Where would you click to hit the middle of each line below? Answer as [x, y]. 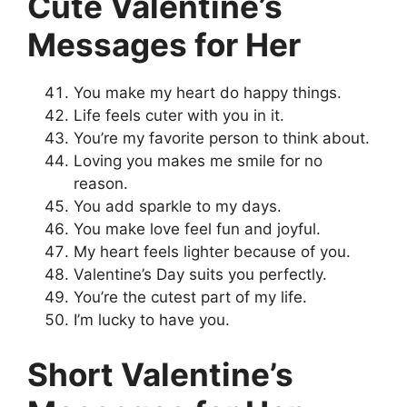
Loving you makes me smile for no [198, 161]
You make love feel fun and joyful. [197, 229]
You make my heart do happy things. [208, 93]
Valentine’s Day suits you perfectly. [200, 275]
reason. [101, 184]
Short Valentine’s [160, 374]
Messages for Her [164, 45]
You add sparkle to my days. [178, 207]
